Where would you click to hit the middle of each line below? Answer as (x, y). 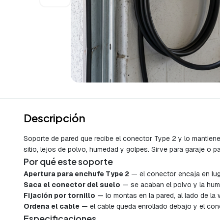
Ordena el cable (52, 206)
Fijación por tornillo (59, 196)
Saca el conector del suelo (72, 185)
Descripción (55, 118)
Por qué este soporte (68, 162)
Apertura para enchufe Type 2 (76, 174)
